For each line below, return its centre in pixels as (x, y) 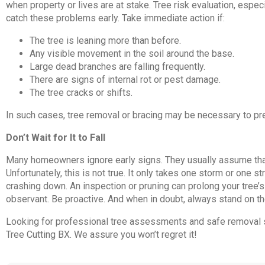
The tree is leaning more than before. (105, 40)
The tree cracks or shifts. (82, 92)
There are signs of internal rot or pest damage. (125, 79)
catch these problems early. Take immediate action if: (115, 18)
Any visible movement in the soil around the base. (132, 53)
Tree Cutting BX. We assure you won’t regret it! (103, 234)
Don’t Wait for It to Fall (56, 137)
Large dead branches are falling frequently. (117, 66)
